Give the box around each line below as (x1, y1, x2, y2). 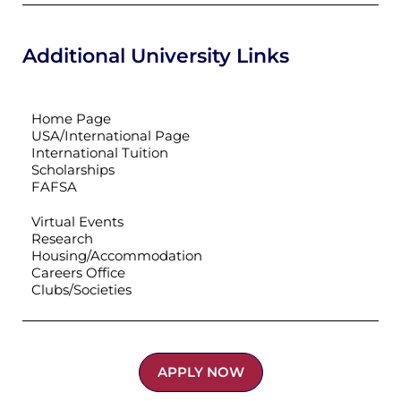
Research (31, 229, 93, 247)
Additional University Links (22, 43, 289, 68)
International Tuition (31, 143, 168, 161)
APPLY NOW (157, 363, 244, 380)
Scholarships (31, 160, 115, 178)
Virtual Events (31, 212, 124, 230)
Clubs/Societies (31, 280, 132, 298)
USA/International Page (31, 126, 190, 144)
